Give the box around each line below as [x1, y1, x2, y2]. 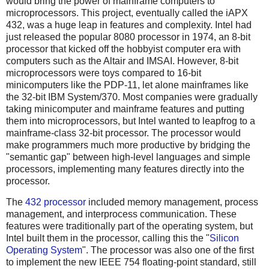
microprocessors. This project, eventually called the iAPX [6, 7, 248, 18]
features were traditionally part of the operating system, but [6, 221, 253, 232]
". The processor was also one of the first [82, 245, 254, 256]
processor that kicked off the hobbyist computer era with [6, 43, 241, 54]
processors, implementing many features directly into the [6, 163, 244, 174]
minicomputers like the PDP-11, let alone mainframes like [6, 79, 249, 90]
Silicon [210, 233, 239, 244]
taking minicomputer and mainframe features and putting [6, 103, 244, 114]
